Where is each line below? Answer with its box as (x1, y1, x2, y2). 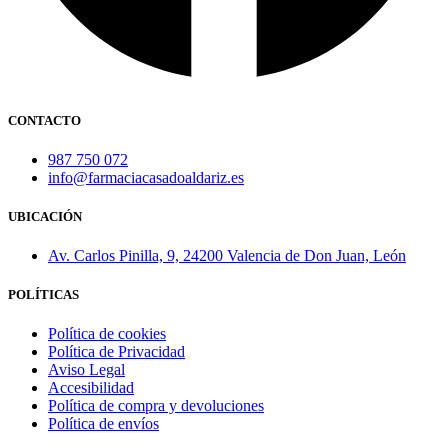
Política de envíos (48, 415, 159, 433)
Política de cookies (48, 325, 166, 343)
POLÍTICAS (8, 287, 79, 303)
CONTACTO (8, 112, 81, 128)
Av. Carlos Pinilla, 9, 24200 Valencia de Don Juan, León (48, 247, 406, 265)
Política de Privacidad (48, 343, 185, 361)
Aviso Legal (48, 361, 125, 379)
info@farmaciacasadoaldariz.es (48, 168, 244, 186)
